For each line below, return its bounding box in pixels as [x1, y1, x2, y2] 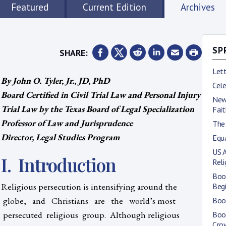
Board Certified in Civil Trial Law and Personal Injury [1, 88, 200, 100]
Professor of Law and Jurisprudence [1, 117, 133, 129]
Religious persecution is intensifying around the [1, 180, 179, 192]
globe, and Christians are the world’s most [1, 194, 176, 206]
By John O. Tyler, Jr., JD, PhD [1, 74, 109, 86]
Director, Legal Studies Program [1, 131, 120, 143]
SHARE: [60, 46, 88, 59]
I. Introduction [1, 152, 116, 177]
